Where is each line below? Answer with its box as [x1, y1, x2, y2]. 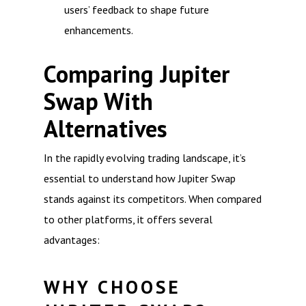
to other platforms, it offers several [44, 212, 212, 226]
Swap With [44, 86, 153, 117]
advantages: [44, 233, 100, 247]
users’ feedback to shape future [64, 3, 209, 16]
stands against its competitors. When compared [44, 192, 262, 206]
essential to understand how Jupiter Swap [44, 171, 236, 185]
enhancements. [64, 23, 133, 37]
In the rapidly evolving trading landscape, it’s [44, 151, 246, 165]
